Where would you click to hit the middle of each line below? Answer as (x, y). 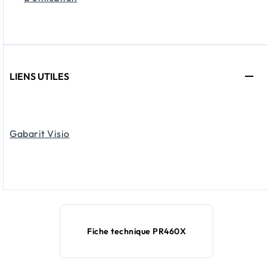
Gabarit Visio (40, 133)
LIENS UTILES (39, 76)
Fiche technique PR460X (136, 231)
